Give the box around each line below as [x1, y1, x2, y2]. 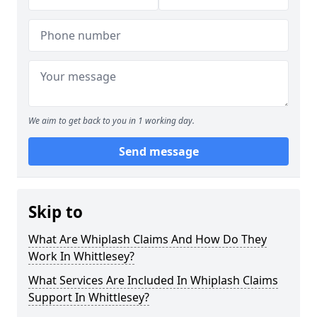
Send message [118, 144, 199, 159]
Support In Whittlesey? [28, 289, 149, 305]
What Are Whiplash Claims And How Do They [28, 231, 267, 247]
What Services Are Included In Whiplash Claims [28, 272, 278, 288]
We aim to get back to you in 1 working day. [28, 115, 195, 127]
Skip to [28, 201, 83, 223]
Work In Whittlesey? [28, 248, 134, 264]
